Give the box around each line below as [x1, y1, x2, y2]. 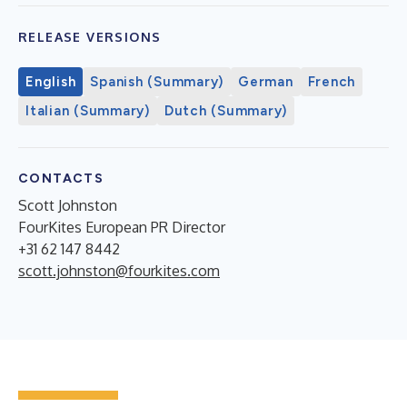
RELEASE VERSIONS [18, 28, 162, 45]
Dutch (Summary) [164, 102, 287, 119]
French [307, 73, 355, 90]
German [238, 73, 293, 90]
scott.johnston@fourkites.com [18, 261, 220, 280]
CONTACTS [18, 170, 104, 186]
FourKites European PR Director [18, 217, 225, 236]
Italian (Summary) [25, 102, 150, 119]
